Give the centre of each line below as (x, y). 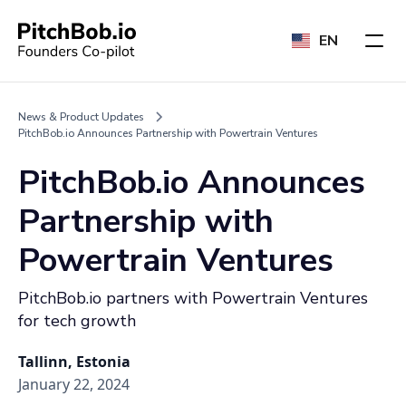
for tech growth (77, 321)
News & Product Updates (81, 117)
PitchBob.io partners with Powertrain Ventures (193, 298)
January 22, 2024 (74, 384)
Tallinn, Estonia (74, 362)
